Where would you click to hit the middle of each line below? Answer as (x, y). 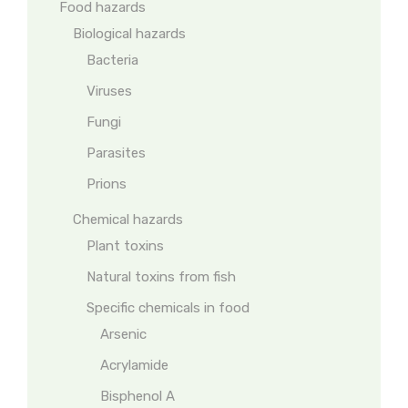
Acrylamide (134, 365)
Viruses (109, 91)
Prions (107, 184)
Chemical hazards (128, 219)
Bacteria (112, 60)
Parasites (116, 153)
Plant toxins (125, 246)
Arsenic (123, 334)
